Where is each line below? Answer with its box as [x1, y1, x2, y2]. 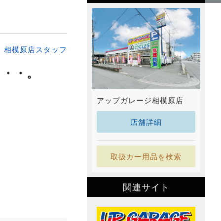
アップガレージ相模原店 [97, 95, 184, 105]
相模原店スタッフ [4, 44, 67, 54]
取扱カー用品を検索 [110, 151, 182, 161]
